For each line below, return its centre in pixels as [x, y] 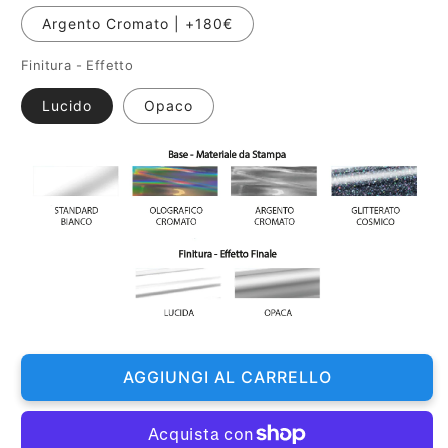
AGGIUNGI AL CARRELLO [232, 377]
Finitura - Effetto [77, 64]
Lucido [67, 105]
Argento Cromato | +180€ [137, 23]
